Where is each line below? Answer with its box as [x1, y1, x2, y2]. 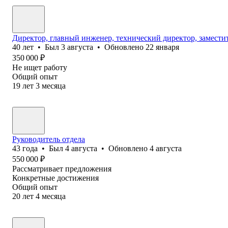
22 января [146, 42, 179, 51]
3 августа [61, 42, 93, 51]
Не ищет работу [12, 63, 67, 72]
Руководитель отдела [12, 134, 85, 144]
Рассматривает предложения [12, 164, 111, 173]
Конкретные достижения [12, 173, 99, 182]
